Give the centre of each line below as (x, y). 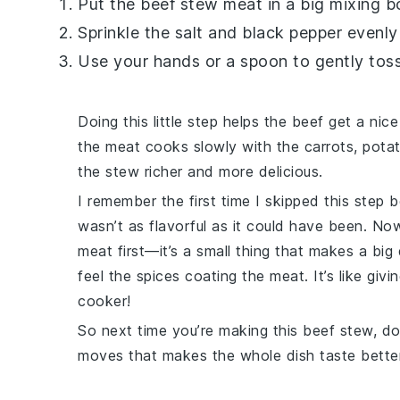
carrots (329, 146)
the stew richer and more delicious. (200, 171)
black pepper (292, 33)
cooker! (104, 301)
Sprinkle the (126, 33)
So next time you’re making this (190, 330)
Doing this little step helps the (185, 121)
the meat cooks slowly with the (191, 146)
